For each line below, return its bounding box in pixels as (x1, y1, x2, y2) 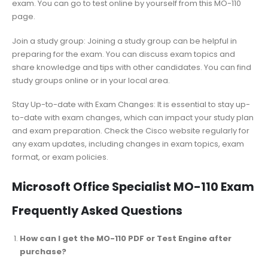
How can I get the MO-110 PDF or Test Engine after (20, 232, 232, 244)
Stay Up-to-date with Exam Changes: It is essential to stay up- (12, 99, 250, 111)
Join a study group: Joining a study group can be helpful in (12, 35, 237, 47)
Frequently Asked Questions (12, 202, 182, 219)
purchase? (20, 245, 66, 257)
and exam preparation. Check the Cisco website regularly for (12, 125, 249, 137)
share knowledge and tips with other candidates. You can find (12, 61, 251, 73)
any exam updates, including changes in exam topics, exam (12, 138, 244, 150)
